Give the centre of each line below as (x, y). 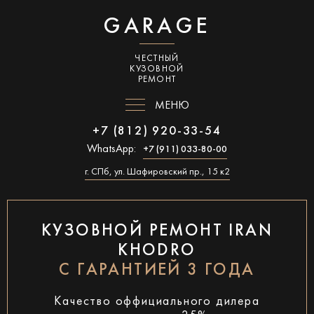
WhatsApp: (111, 149)
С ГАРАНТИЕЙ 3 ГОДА (157, 271)
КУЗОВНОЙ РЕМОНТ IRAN (157, 231)
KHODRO (157, 251)
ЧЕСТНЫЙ (157, 59)
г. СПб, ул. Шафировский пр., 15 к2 (157, 172)
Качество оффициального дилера (157, 302)
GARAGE (157, 27)
